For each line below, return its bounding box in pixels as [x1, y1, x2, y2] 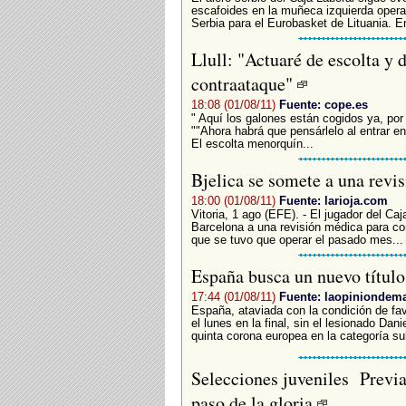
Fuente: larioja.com [278, 193, 388, 208]
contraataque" [190, 71, 297, 96]
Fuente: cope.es [278, 97, 368, 111]
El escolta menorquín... [190, 137, 314, 150]
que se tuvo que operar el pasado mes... [190, 233, 403, 246]
